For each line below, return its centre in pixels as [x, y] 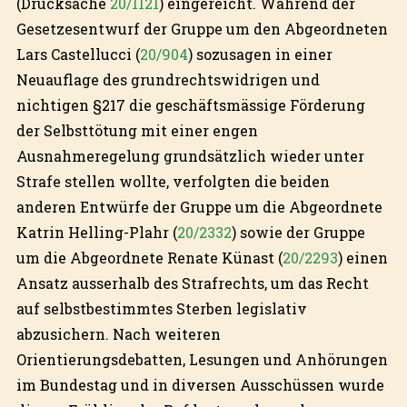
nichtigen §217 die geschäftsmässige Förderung [190, 104]
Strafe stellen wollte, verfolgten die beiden [173, 181]
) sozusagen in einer [260, 54]
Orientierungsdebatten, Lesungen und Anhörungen [202, 359]
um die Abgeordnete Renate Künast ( [149, 257]
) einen [362, 257]
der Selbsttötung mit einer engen [137, 130]
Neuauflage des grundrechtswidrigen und [168, 79]
